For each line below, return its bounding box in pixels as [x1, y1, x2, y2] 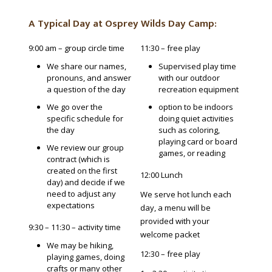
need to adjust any [46, 188, 116, 200]
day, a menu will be [140, 202, 211, 214]
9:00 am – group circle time [28, 42, 124, 54]
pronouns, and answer [46, 72, 131, 84]
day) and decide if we [46, 177, 125, 188]
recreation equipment [158, 84, 240, 95]
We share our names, [46, 61, 126, 72]
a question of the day [46, 84, 126, 95]
